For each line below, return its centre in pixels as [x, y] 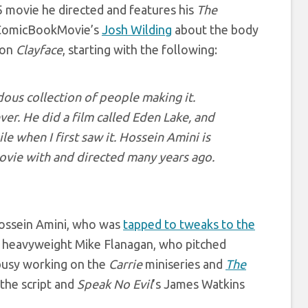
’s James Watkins [199, 284]
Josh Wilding [137, 30]
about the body [215, 30]
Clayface [39, 50]
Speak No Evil [115, 284]
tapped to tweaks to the [189, 224]
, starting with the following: [140, 50]
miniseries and [184, 264]
